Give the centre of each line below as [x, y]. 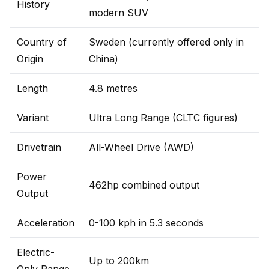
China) [104, 59]
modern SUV [119, 13]
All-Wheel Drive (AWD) [141, 147]
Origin [30, 59]
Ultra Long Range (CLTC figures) [163, 118]
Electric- [36, 252]
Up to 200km [119, 261]
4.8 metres [113, 88]
